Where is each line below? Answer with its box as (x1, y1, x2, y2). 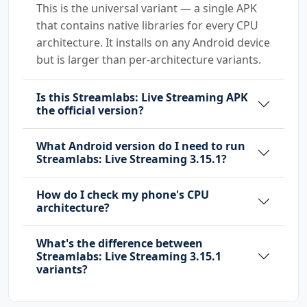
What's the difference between (36, 235, 203, 251)
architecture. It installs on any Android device (36, 34, 270, 50)
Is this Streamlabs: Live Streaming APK (36, 89, 248, 105)
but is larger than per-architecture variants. (36, 51, 261, 67)
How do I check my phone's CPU (36, 186, 209, 202)
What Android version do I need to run (36, 138, 245, 153)
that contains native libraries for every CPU (36, 17, 258, 33)
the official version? (36, 102, 144, 118)
